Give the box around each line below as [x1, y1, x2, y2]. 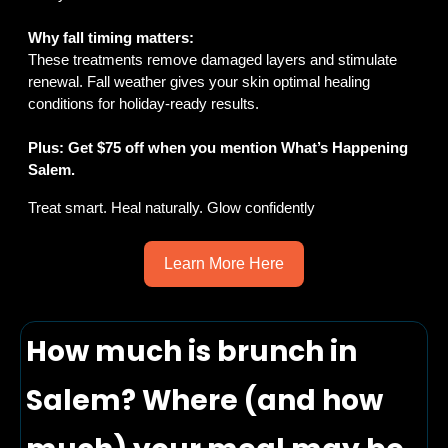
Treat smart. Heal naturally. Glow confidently [28, 198, 315, 216]
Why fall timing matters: [28, 28, 194, 46]
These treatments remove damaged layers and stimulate [28, 50, 397, 68]
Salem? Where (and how [26, 380, 383, 420]
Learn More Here [164, 254, 284, 272]
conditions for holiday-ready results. [28, 94, 259, 112]
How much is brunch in [26, 331, 357, 371]
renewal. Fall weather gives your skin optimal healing [28, 72, 370, 90]
